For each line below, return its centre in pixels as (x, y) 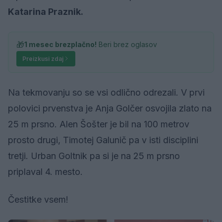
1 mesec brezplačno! (60, 44)
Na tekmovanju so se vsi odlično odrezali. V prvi (106, 92)
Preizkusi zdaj (43, 58)
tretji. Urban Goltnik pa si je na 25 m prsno (94, 156)
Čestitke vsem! (38, 199)
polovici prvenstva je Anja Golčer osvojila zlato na (110, 108)
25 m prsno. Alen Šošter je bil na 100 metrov (99, 124)
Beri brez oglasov (127, 44)
